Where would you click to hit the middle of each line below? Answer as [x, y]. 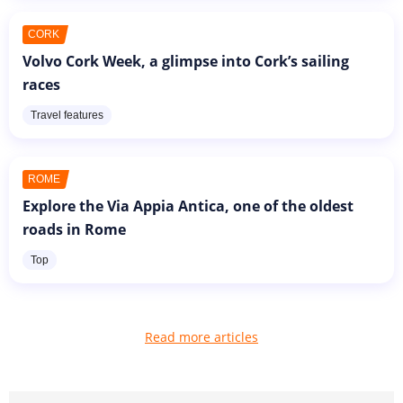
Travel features [67, 115]
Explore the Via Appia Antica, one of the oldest [188, 206]
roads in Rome [74, 229]
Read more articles [201, 337]
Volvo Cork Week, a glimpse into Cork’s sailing [186, 61]
